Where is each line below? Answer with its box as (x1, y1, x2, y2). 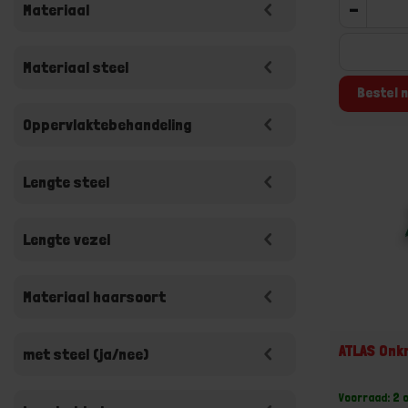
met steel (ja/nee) (23, 344, 148, 363)
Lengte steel (23, 172, 109, 191)
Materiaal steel (23, 57, 128, 76)
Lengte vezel (23, 229, 110, 249)
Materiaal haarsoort (23, 287, 166, 306)
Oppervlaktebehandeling (23, 115, 191, 134)
